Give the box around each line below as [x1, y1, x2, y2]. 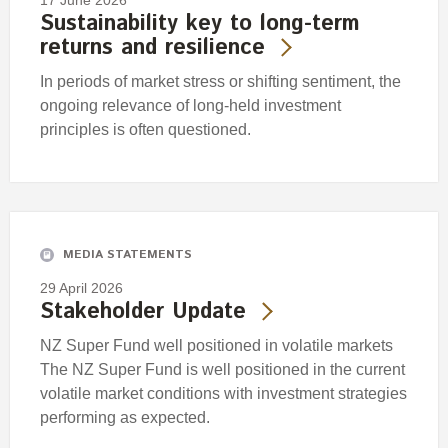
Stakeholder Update [40, 295, 246, 328]
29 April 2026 [40, 279, 123, 296]
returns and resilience [40, 32, 265, 65]
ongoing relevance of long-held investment [40, 97, 341, 115]
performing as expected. [40, 408, 210, 426]
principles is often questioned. [40, 121, 251, 139]
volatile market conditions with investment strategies [40, 384, 407, 402]
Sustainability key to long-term [40, 8, 360, 41]
